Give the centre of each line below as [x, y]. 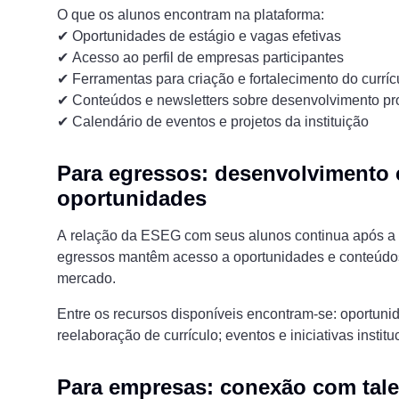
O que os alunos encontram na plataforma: [191, 15]
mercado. [86, 279]
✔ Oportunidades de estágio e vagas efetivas [199, 37]
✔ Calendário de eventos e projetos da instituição [213, 122]
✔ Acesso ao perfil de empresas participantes [200, 58]
